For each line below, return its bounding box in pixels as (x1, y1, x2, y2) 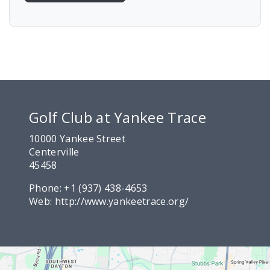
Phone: (29, 181, 64, 195)
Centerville (29, 145, 80, 159)
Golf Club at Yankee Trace (29, 107, 206, 127)
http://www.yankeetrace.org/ (54, 194, 189, 208)
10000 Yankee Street (29, 131, 126, 145)
